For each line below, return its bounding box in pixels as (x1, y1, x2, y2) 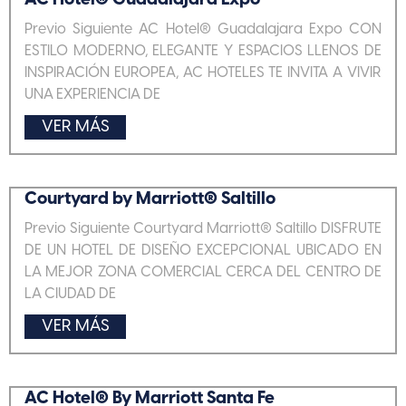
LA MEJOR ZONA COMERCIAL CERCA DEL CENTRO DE (24, 265, 382, 280)
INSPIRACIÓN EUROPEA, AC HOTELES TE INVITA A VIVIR (24, 65, 382, 81)
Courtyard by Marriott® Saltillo (24, 190, 275, 208)
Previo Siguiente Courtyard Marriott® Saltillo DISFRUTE (24, 221, 382, 237)
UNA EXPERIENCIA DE (24, 87, 160, 102)
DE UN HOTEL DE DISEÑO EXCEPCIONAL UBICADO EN (24, 243, 382, 258)
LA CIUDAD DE (24, 286, 116, 302)
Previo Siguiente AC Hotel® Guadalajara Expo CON (24, 22, 382, 37)
